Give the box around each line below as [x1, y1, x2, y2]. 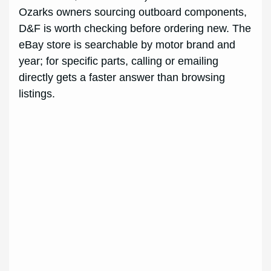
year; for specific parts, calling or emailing [19, 55, 219, 68]
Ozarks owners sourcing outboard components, [19, 6, 247, 19]
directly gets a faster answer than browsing [19, 71, 226, 84]
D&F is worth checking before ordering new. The [19, 22, 252, 35]
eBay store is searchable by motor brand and [19, 39, 236, 51]
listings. [19, 88, 56, 100]
